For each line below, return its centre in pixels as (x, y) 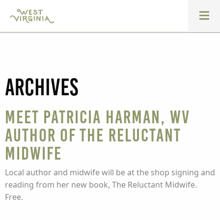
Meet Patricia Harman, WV (97, 117)
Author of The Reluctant (93, 135)
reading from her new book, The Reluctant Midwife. (101, 185)
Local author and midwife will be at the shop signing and (110, 172)
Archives (41, 87)
